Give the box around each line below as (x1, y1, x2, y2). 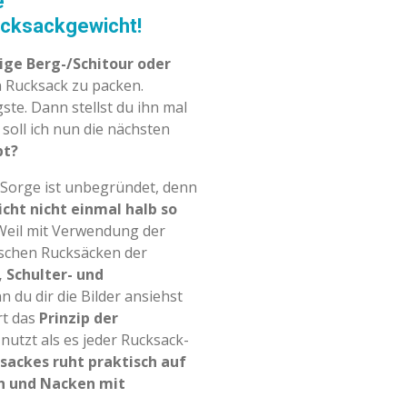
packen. (92, 75, 144, 96)
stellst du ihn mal (72, 97, 187, 118)
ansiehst (124, 286, 183, 307)
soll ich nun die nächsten (3, 119, 170, 140)
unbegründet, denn (65, 177, 197, 198)
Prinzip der (39, 308, 118, 329)
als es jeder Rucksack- (41, 330, 189, 351)
